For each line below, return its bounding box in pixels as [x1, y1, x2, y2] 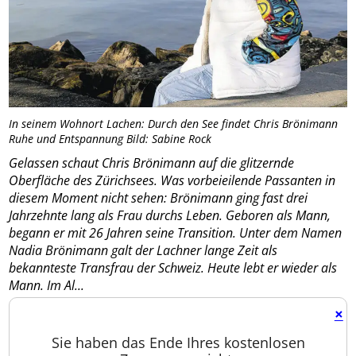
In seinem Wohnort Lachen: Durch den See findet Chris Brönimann [9, 116, 339, 131]
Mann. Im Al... [9, 277, 85, 294]
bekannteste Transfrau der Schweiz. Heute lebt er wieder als [9, 259, 338, 277]
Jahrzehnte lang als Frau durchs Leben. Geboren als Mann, [9, 207, 331, 224]
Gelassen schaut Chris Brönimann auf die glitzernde [9, 154, 295, 172]
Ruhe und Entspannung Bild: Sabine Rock [9, 131, 212, 146]
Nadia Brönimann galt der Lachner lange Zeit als [9, 242, 278, 259]
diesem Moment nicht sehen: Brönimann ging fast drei [9, 189, 308, 207]
